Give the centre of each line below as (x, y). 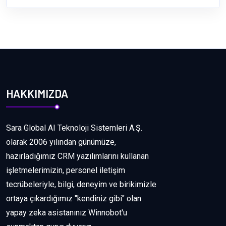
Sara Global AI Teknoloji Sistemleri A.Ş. (74, 128)
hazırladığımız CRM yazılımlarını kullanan (77, 156)
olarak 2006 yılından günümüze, (61, 142)
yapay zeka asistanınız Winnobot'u (67, 213)
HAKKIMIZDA (37, 94)
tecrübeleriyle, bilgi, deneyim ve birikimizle (81, 185)
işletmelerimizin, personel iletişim (66, 171)
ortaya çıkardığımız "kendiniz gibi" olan (74, 199)
